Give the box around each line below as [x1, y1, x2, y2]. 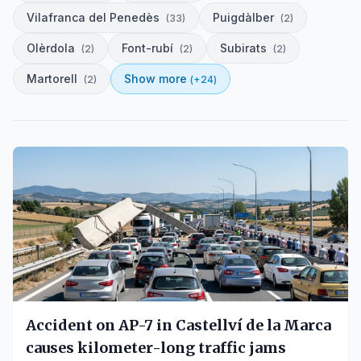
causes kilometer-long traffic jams [26, 338, 287, 357]
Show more [124, 72, 187, 85]
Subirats [220, 41, 267, 55]
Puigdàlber [213, 10, 274, 24]
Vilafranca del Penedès [27, 10, 160, 24]
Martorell [27, 72, 77, 85]
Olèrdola [27, 41, 75, 55]
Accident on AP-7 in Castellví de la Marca [26, 316, 334, 334]
